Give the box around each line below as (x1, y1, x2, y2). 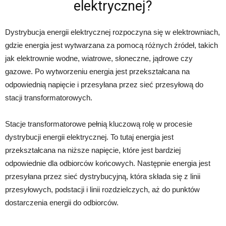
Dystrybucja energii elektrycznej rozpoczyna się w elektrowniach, (5, 27, 220, 36)
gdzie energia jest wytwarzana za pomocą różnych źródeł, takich (5, 40, 218, 49)
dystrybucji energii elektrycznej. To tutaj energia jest (5, 132, 174, 141)
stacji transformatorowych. (5, 93, 92, 102)
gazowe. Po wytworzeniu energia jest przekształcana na (5, 67, 190, 76)
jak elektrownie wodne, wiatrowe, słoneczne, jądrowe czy (5, 53, 193, 63)
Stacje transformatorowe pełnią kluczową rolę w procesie (5, 119, 192, 128)
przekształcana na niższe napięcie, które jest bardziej (5, 145, 181, 154)
